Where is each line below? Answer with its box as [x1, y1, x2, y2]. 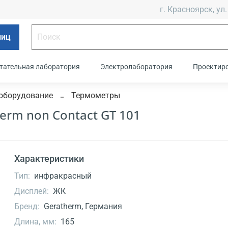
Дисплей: [14, 186, 49, 196]
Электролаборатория [100, 63, 173, 71]
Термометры [71, 91, 120, 101]
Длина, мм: [14, 217, 57, 227]
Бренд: [14, 202, 40, 212]
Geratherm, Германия [43, 202, 122, 212]
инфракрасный [34, 171, 92, 181]
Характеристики [14, 153, 84, 164]
